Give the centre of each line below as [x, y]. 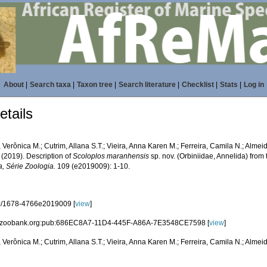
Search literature [147, 85]
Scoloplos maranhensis [111, 156]
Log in [254, 85]
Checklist [198, 85]
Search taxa [50, 85]
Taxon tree [94, 85]
